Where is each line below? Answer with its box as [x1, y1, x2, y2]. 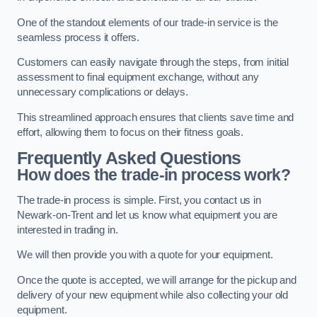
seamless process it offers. [17, 31, 140, 43]
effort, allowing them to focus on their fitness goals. [17, 126, 244, 138]
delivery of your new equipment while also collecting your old [17, 289, 289, 301]
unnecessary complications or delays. [17, 86, 188, 98]
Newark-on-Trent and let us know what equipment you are [17, 209, 278, 221]
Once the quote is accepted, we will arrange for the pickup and [17, 274, 296, 286]
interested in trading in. [17, 224, 118, 236]
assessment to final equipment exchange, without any [17, 71, 259, 83]
